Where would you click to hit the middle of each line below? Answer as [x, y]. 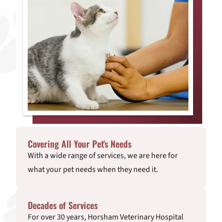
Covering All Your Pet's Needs [80, 144]
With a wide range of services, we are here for [103, 156]
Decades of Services [63, 205]
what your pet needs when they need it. [93, 170]
